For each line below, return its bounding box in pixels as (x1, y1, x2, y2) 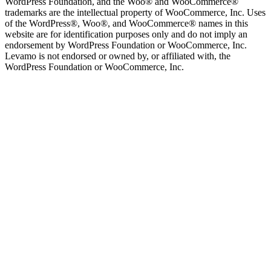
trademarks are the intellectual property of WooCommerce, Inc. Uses (5, 7, 266, 18)
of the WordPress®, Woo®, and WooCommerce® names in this (5, 18, 248, 28)
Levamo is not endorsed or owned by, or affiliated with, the (5, 50, 230, 61)
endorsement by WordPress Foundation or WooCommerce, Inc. (5, 39, 247, 50)
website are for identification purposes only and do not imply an (5, 28, 247, 39)
